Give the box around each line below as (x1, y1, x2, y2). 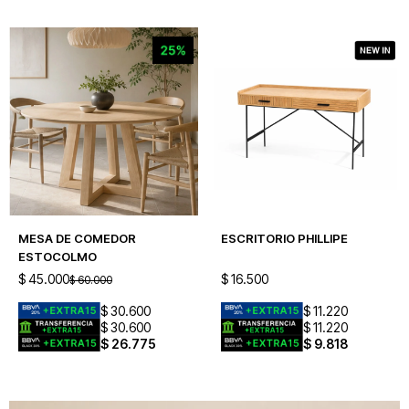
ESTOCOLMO (18, 249, 97, 264)
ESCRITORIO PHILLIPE (220, 231, 348, 246)
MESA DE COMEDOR (18, 231, 136, 246)
